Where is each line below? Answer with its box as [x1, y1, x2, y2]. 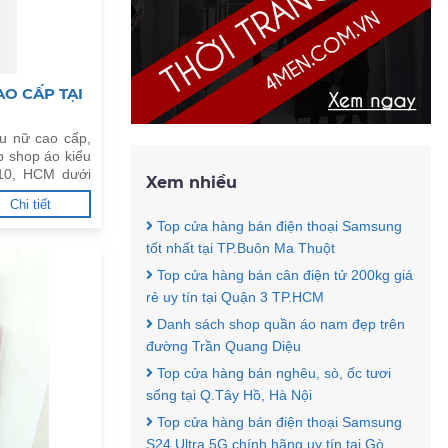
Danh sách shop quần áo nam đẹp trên [153, 316, 405, 332]
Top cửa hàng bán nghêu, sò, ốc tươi [153, 365, 391, 381]
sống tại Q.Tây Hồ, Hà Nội [146, 387, 312, 403]
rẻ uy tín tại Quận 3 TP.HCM [146, 289, 324, 305]
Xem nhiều [146, 173, 237, 192]
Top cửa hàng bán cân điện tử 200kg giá [153, 267, 413, 283]
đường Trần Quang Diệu [146, 338, 301, 354]
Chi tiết [10, 197, 52, 212]
